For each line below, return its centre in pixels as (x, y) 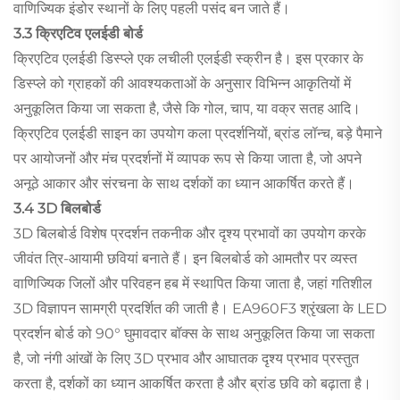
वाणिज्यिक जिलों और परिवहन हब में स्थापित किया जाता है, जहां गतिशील (193, 283)
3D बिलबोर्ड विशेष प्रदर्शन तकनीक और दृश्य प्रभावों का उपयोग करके (190, 233)
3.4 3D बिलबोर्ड (57, 208)
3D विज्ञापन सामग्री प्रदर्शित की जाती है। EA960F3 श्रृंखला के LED (200, 308)
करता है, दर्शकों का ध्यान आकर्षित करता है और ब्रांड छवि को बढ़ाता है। (192, 383)
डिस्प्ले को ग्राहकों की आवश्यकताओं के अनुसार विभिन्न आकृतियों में (182, 83)
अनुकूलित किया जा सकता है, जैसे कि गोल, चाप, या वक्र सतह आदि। (187, 108)
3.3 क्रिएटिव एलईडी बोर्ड (78, 33)
